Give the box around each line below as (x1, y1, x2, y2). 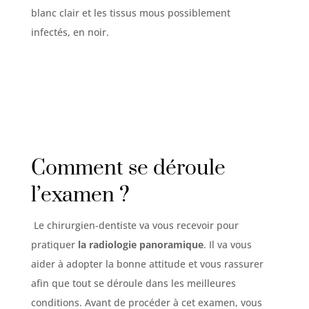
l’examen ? (30, 181, 130, 208)
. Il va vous (203, 237, 252, 251)
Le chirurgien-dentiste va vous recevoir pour (30, 218, 239, 232)
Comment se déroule (30, 154, 226, 181)
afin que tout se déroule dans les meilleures (30, 276, 236, 290)
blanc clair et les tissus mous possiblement (30, 6, 230, 19)
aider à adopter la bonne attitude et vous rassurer (30, 257, 263, 270)
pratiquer (30, 237, 78, 251)
